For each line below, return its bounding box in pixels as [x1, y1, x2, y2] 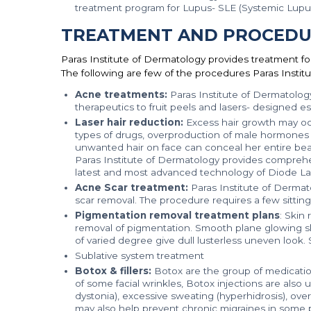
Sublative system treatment [74, 250, 204, 261]
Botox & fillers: [74, 265, 151, 276]
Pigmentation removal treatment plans [74, 210, 280, 221]
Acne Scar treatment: [74, 182, 188, 193]
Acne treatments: [74, 89, 167, 100]
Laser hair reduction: [74, 117, 183, 128]
